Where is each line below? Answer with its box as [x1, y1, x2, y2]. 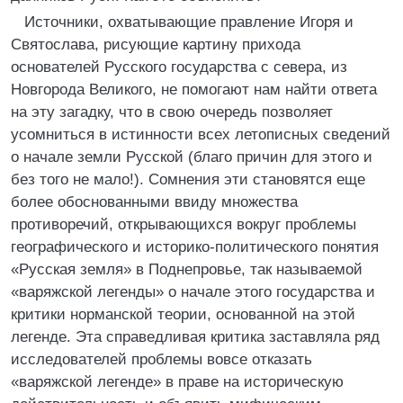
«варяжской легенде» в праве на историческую [11, 373, 344, 390]
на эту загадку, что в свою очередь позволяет [11, 103, 333, 121]
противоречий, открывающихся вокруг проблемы [11, 216, 356, 233]
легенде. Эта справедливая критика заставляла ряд [11, 328, 380, 345]
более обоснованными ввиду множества [11, 193, 298, 210]
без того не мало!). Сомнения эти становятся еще [11, 171, 365, 188]
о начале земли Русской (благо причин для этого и [11, 148, 372, 166]
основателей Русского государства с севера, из [11, 58, 347, 76]
